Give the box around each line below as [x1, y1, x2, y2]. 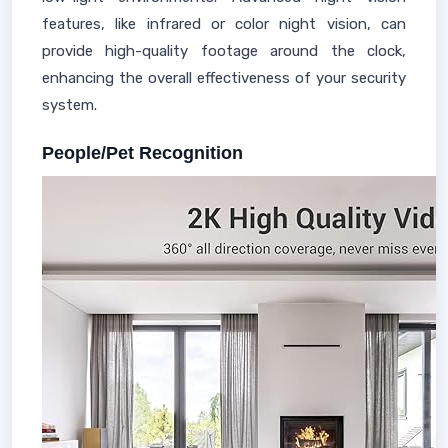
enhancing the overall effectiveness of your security [42, 69, 406, 87]
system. [42, 96, 97, 114]
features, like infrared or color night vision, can [42, 15, 406, 33]
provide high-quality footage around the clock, [42, 42, 406, 60]
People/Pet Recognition [42, 143, 243, 163]
